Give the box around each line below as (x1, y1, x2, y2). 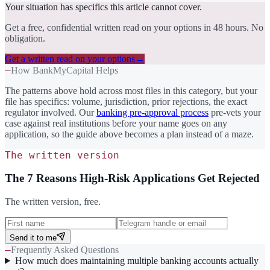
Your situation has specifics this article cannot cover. (5, 1, 202, 12)
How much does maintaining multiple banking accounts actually (14, 255, 259, 266)
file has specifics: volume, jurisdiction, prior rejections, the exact (5, 96, 247, 107)
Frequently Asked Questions (11, 244, 119, 255)
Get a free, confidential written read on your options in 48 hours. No (5, 22, 263, 33)
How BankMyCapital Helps (11, 64, 118, 75)
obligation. (5, 33, 45, 43)
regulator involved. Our (5, 107, 94, 118)
